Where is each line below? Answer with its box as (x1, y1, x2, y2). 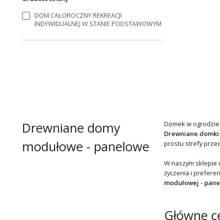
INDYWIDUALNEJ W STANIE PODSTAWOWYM (34, 19, 162, 28)
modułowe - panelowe (22, 137, 149, 155)
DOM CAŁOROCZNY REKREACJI (34, 10, 122, 20)
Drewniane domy (22, 119, 120, 137)
